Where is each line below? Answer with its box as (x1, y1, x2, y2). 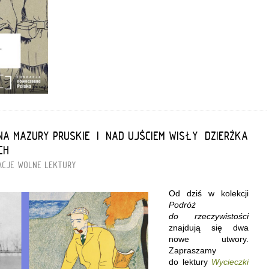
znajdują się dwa (169, 222, 249, 232)
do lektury (169, 256, 211, 267)
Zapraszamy (169, 245, 216, 255)
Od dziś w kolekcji (169, 188, 249, 198)
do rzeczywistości (169, 211, 249, 221)
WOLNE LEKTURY (18, 159, 76, 171)
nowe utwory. (169, 234, 249, 244)
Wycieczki (211, 256, 249, 267)
